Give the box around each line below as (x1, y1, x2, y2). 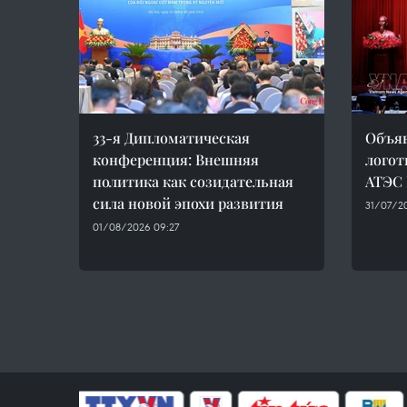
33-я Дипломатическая (93, 128, 250, 147)
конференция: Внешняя (93, 150, 259, 169)
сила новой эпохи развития (93, 194, 283, 213)
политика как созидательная (93, 172, 293, 191)
